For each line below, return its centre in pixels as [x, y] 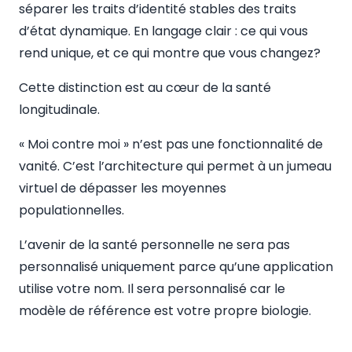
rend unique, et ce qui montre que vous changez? [170, 53]
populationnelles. [71, 210]
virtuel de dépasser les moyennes [123, 188]
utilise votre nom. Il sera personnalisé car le [152, 289]
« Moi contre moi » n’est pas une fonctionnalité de [171, 144]
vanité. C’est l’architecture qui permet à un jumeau [175, 166]
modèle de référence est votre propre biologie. [165, 311]
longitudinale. [59, 110]
